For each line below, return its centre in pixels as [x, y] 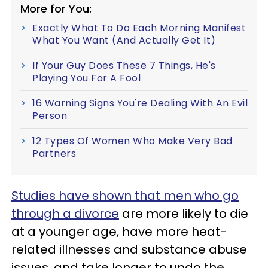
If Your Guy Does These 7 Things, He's [124, 65]
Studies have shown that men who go [125, 195]
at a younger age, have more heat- [119, 231]
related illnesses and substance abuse [129, 249]
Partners [54, 153]
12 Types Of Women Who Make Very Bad [133, 141]
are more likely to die [184, 213]
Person [50, 115]
